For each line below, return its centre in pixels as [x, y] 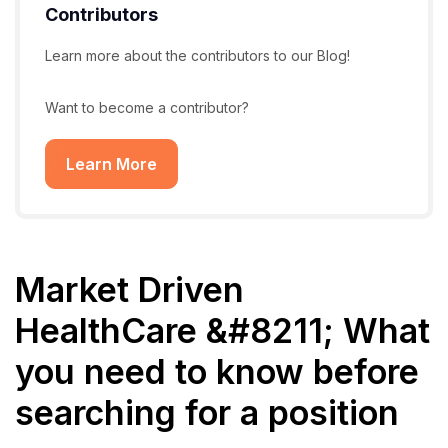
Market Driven [129, 289]
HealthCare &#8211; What [222, 330]
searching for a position [207, 412]
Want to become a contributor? [147, 107]
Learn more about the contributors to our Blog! [197, 55]
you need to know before [217, 371]
